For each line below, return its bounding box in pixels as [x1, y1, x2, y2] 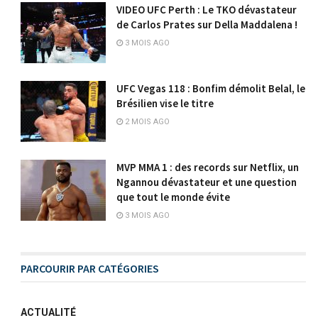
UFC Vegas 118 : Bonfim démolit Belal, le [116, 81, 306, 95]
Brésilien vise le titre [116, 96, 214, 110]
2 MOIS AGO [123, 116, 170, 126]
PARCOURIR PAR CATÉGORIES [21, 261, 160, 275]
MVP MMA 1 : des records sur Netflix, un [116, 160, 300, 174]
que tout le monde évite [116, 190, 231, 204]
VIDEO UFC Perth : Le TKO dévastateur [116, 3, 297, 17]
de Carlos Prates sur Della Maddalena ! [116, 18, 298, 32]
